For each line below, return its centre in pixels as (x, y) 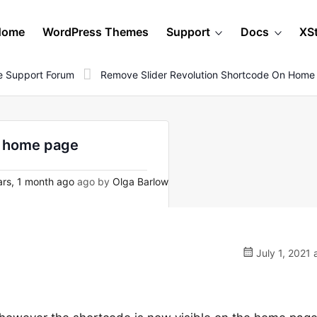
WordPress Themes (96, 32)
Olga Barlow (140, 181)
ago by (93, 181)
